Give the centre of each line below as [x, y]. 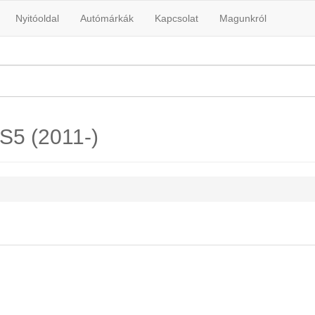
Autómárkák [107, 18]
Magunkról [243, 18]
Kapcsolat [176, 18]
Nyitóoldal [37, 18]
